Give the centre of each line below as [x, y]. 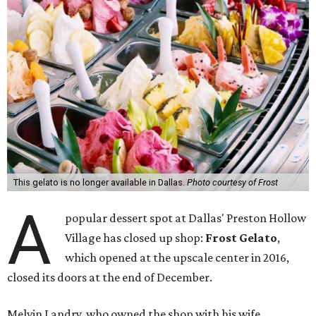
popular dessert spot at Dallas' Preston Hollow [186, 218]
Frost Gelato [242, 238]
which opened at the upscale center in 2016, [177, 257]
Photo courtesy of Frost [232, 182]
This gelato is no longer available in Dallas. [100, 182]
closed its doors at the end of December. [110, 277]
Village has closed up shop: [135, 238]
